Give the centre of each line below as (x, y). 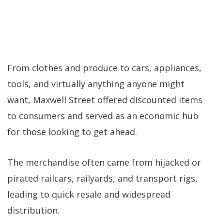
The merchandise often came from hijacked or (104, 163)
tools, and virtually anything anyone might (96, 84)
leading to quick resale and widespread (89, 194)
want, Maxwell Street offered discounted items (105, 100)
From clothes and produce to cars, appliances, (104, 68)
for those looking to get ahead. (72, 132)
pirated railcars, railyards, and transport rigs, (102, 178)
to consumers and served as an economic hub (103, 116)
